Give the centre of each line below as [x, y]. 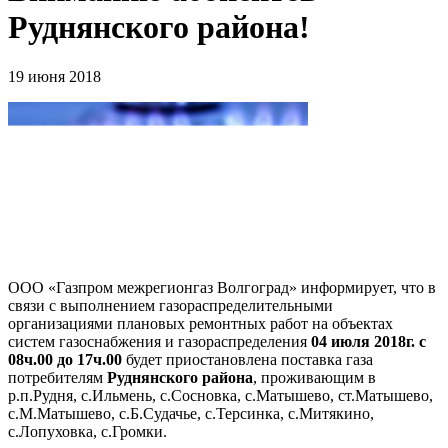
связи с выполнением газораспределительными [170, 306]
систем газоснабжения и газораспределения [159, 342]
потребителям [57, 378]
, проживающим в [314, 378]
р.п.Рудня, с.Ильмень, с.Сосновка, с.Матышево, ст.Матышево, [220, 396]
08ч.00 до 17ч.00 [65, 360]
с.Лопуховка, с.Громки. [87, 432]
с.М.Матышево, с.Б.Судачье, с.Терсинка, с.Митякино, [191, 414]
